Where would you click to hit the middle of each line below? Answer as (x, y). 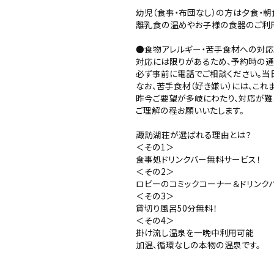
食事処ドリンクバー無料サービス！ (198, 159)
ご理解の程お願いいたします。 (190, 110)
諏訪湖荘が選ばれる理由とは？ (194, 134)
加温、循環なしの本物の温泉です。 (198, 244)
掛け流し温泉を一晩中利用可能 (195, 232)
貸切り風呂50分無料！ (176, 208)
